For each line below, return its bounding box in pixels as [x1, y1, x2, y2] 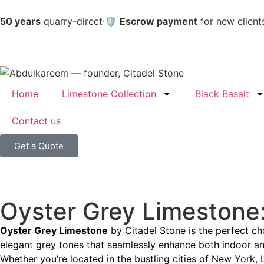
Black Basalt [195, 88, 249, 100]
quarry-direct [41, 15, 103, 27]
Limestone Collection [62, 88, 156, 100]
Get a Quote [14, 140, 64, 152]
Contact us [12, 115, 61, 127]
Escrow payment [120, 15, 197, 27]
